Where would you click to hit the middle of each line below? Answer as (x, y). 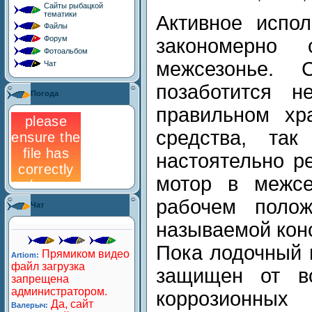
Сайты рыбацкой (73, 6)
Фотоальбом (66, 51)
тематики (60, 14)
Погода (45, 93)
